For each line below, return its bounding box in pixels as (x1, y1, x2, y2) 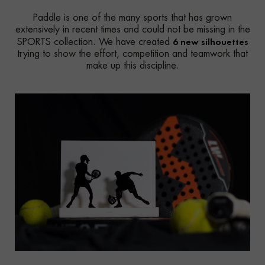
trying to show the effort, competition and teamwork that (17, 49, 248, 59)
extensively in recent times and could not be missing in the (15, 25, 250, 35)
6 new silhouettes (172, 35, 248, 48)
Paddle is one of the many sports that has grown (33, 13, 232, 23)
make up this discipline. (86, 61, 179, 71)
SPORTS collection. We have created (17, 37, 173, 47)
